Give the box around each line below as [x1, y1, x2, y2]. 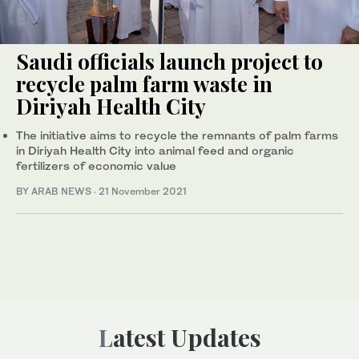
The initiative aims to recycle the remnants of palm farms [16, 127, 338, 142]
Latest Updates [112, 321, 261, 353]
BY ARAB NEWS [16, 184, 94, 197]
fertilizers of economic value [16, 158, 176, 172]
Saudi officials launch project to [16, 46, 323, 75]
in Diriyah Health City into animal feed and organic [16, 143, 294, 157]
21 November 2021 [99, 184, 187, 197]
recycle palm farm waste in [16, 69, 272, 98]
